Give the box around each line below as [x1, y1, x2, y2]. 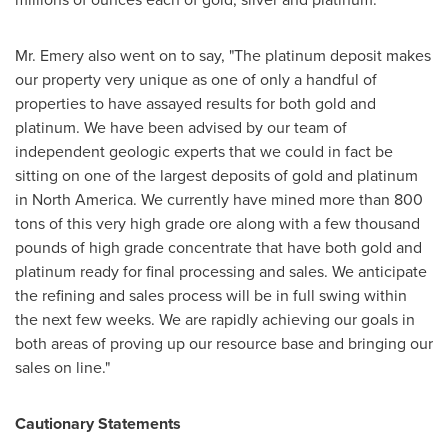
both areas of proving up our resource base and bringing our [15, 332, 433, 355]
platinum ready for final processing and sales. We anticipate [15, 260, 427, 283]
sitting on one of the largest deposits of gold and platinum [15, 164, 418, 187]
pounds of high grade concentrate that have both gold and [15, 236, 422, 259]
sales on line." [15, 356, 110, 379]
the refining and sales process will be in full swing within [15, 284, 407, 307]
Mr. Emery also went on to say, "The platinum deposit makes [15, 44, 431, 67]
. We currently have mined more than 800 [133, 188, 423, 211]
